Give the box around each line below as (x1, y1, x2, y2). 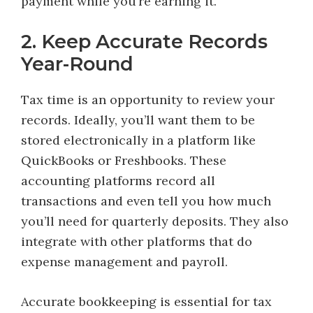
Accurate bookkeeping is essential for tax (21, 293, 272, 310)
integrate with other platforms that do (21, 233, 252, 249)
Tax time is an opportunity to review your (21, 92, 275, 108)
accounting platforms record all (21, 173, 215, 189)
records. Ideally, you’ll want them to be (21, 112, 255, 128)
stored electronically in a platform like (21, 132, 256, 148)
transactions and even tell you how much (21, 193, 271, 209)
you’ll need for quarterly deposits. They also (21, 213, 289, 229)
